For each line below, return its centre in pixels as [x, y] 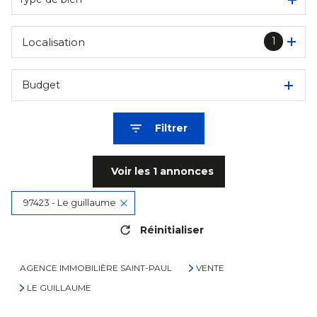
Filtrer [171, 128]
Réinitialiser [172, 230]
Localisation [53, 42]
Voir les [132, 171]
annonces [185, 171]
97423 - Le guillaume [70, 203]
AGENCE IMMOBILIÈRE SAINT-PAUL [96, 268]
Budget [41, 85]
